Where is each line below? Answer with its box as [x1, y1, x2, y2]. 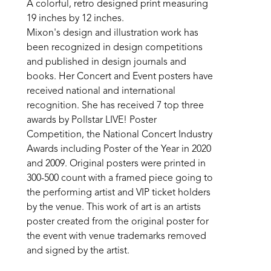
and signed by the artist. [27, 246, 129, 256]
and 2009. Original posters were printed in [27, 159, 206, 169]
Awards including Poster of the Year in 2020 [27, 145, 211, 154]
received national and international [27, 87, 175, 96]
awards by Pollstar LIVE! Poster [27, 116, 157, 125]
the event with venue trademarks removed [27, 232, 206, 241]
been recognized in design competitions [27, 43, 203, 53]
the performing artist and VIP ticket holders [27, 188, 211, 198]
